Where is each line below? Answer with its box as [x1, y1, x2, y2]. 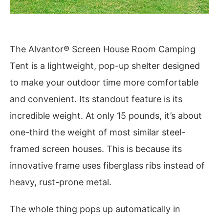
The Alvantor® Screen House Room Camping [10, 44, 196, 54]
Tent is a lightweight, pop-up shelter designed [10, 60, 200, 71]
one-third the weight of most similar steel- [10, 127, 185, 137]
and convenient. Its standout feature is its [10, 93, 182, 104]
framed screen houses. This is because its [10, 143, 182, 154]
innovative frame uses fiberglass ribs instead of [10, 160, 205, 171]
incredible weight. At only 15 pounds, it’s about [10, 110, 202, 121]
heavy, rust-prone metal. [10, 176, 111, 187]
